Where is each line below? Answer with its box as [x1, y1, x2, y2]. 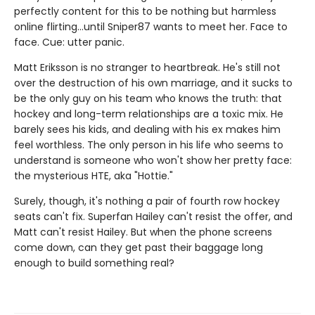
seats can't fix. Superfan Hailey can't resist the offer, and [14, 209, 292, 224]
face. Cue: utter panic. [14, 34, 124, 49]
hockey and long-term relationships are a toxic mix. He [14, 106, 283, 121]
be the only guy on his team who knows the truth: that [14, 91, 282, 105]
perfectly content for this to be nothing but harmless [14, 4, 276, 18]
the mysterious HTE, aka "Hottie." [14, 168, 173, 183]
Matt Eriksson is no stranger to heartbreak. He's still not [14, 60, 281, 75]
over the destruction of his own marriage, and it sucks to [14, 75, 292, 90]
